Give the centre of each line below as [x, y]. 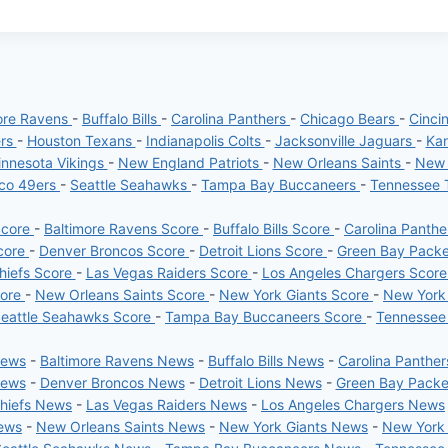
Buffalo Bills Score [273, 228]
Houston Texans [81, 140]
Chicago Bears [349, 118]
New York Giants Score [296, 294]
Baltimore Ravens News [117, 360]
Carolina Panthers [230, 118]
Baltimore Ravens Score [123, 228]
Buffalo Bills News [266, 360]
